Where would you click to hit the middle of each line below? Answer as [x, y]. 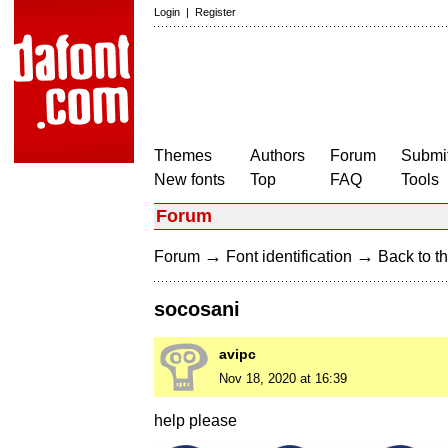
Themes [183, 155]
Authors [277, 155]
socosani [197, 309]
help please [195, 421]
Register [215, 12]
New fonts [189, 179]
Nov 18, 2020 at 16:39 [283, 379]
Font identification [289, 256]
